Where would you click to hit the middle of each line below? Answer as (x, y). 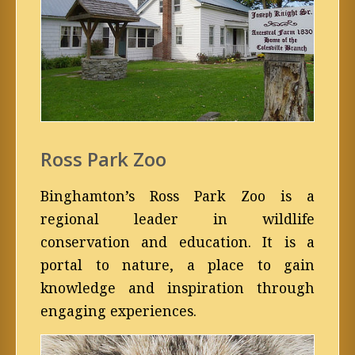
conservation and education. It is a (177, 242)
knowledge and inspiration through (177, 288)
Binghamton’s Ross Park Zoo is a (177, 196)
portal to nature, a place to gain (177, 265)
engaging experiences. (118, 311)
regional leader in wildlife (177, 219)
